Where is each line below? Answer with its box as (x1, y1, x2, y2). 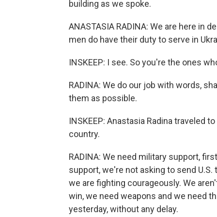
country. (69, 129, 100, 139)
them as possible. (69, 93, 137, 103)
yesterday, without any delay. (69, 204, 178, 214)
